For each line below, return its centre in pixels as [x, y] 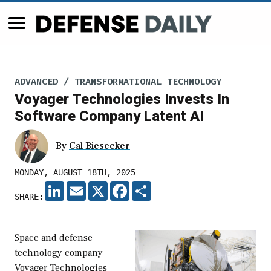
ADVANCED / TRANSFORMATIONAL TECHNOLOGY [118, 81]
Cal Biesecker [100, 146]
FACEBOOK [149, 187]
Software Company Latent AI [109, 116]
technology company [59, 253]
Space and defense [54, 238]
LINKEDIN [83, 187]
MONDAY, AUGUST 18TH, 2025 [75, 173]
